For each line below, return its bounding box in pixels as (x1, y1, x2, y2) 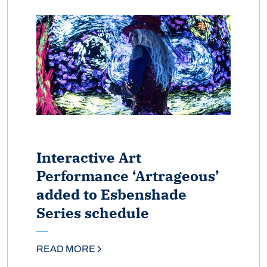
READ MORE (36, 244, 95, 254)
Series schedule (36, 203, 149, 223)
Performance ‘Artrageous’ (36, 166, 219, 186)
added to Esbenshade (36, 185, 187, 204)
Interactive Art (36, 148, 141, 167)
